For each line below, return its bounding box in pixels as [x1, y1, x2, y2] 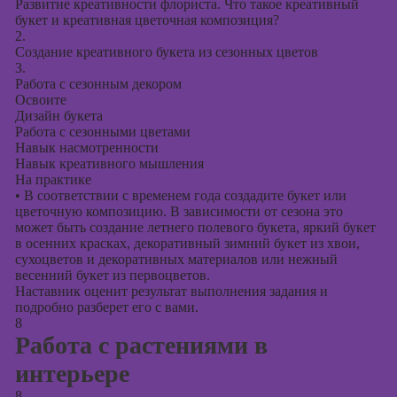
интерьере [14, 360, 129, 387]
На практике [14, 172, 91, 187]
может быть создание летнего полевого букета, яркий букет [14, 220, 376, 235]
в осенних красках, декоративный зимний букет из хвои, [14, 236, 360, 251]
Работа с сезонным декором [14, 76, 182, 91]
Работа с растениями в [14, 331, 268, 359]
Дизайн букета [14, 108, 103, 123]
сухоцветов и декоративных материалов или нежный [14, 252, 338, 267]
